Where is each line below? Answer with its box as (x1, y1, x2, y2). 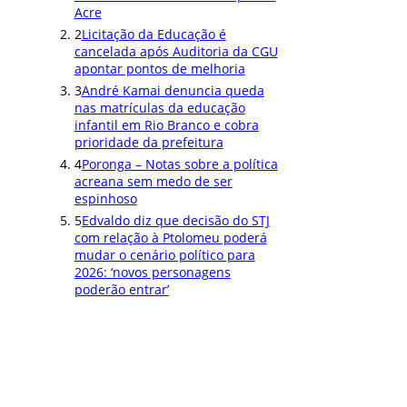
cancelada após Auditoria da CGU (74, 43, 278, 61)
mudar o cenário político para (74, 246, 255, 264)
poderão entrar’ (74, 281, 169, 299)
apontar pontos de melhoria (74, 60, 245, 78)
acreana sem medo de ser (74, 173, 233, 191)
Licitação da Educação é (81, 25, 226, 44)
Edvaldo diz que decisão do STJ (81, 212, 270, 230)
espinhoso (74, 190, 137, 208)
